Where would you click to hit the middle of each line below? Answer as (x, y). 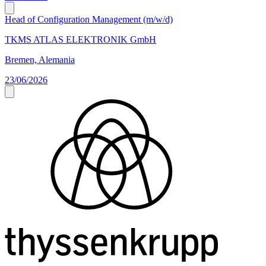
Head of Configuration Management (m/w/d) (89, 20)
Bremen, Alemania (40, 60)
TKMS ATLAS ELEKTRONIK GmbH (80, 40)
